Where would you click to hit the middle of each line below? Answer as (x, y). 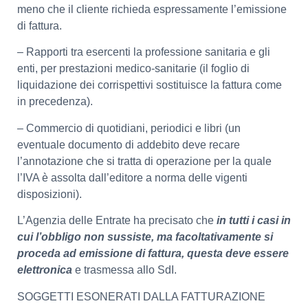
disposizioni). (49, 194)
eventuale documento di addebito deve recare (129, 144)
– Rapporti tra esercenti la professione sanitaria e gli (144, 52)
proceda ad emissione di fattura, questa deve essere (153, 254)
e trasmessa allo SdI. (126, 270)
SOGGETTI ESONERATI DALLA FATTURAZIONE (141, 296)
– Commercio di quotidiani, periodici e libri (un (129, 128)
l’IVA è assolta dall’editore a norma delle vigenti (132, 177)
